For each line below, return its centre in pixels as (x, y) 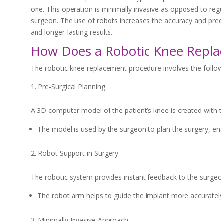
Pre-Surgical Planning (72, 87)
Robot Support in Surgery (78, 153)
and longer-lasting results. (72, 32)
